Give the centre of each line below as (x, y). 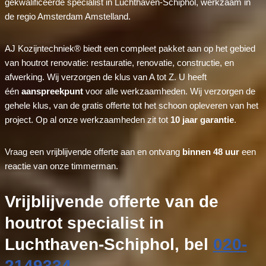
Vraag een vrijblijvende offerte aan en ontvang (93, 151)
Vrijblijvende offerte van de (111, 201)
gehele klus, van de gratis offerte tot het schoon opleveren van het (131, 105)
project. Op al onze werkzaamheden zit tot (87, 119)
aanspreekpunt (52, 91)
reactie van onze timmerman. (61, 166)
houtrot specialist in (84, 223)
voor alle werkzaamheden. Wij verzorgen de (169, 91)
